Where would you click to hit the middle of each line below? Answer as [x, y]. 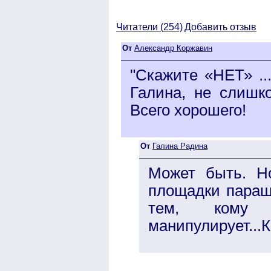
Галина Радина [180, 146]
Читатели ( [140, 27]
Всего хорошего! [188, 110]
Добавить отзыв [220, 27]
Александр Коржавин [173, 48]
